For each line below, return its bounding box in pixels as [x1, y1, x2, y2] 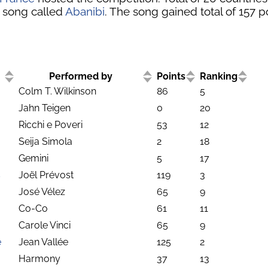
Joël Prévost [19, 169, 74, 181]
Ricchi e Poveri [19, 118, 83, 130]
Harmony [19, 252, 60, 264]
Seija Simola [19, 135, 72, 147]
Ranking [200, 70, 238, 82]
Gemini [19, 152, 48, 164]
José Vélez [19, 185, 65, 197]
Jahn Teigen [19, 102, 71, 114]
